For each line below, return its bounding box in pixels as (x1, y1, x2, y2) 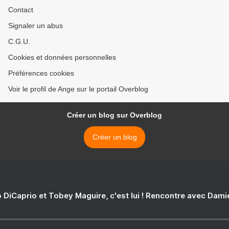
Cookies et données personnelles (8, 53, 116, 62)
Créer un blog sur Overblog (67, 111, 162, 120)
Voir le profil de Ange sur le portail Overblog (8, 85, 148, 94)
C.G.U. (8, 37, 30, 46)
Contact (8, 6, 33, 14)
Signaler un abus (8, 21, 63, 30)
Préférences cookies (8, 69, 74, 78)
